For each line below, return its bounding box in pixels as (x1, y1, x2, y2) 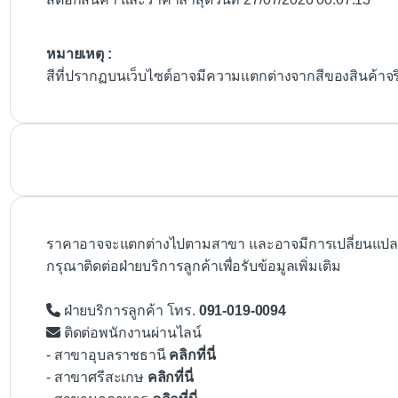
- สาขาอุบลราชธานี (46, 347, 170, 363)
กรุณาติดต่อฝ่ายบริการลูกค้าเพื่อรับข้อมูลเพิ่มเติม (46, 259, 341, 275)
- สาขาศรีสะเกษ (46, 370, 147, 386)
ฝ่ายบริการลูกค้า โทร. (60, 303, 199, 319)
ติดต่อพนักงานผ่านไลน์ (60, 325, 203, 341)
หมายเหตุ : (46, 46, 112, 62)
